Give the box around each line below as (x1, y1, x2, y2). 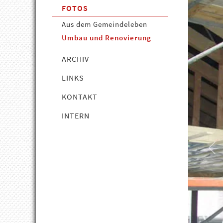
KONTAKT (62, 92, 98, 102)
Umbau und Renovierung (62, 33, 151, 42)
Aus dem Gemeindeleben (62, 19, 147, 29)
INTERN (62, 111, 90, 120)
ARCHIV (62, 54, 89, 64)
